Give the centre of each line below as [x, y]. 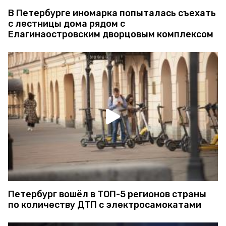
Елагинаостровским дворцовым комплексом [111, 35]
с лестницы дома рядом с [67, 24]
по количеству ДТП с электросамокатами [105, 205]
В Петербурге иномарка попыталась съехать [112, 13]
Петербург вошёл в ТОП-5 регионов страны [107, 194]
